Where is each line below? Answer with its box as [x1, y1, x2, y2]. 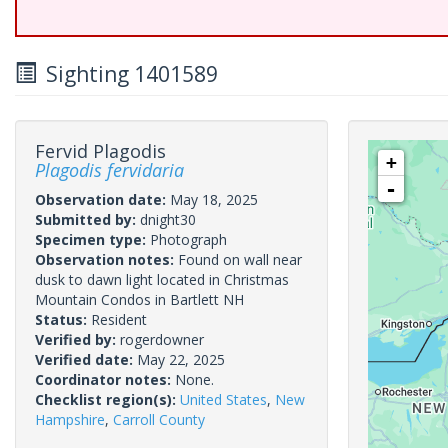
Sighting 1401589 [36, 60, 218, 88]
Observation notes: [35, 250, 178, 269]
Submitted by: [35, 210, 140, 229]
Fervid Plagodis [35, 139, 166, 163]
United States [180, 390, 267, 409]
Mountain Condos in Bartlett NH [35, 290, 244, 309]
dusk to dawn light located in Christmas [35, 270, 289, 289]
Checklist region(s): [35, 390, 180, 409]
